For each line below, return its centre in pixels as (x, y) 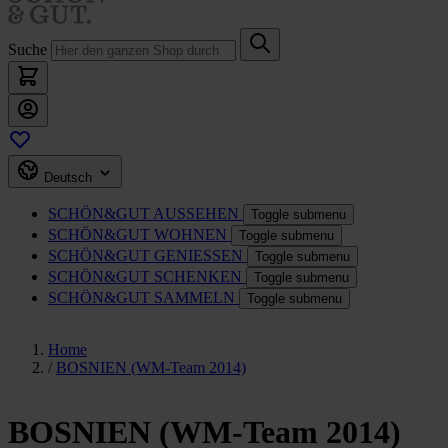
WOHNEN (190, 234)
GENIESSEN (198, 255)
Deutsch (70, 177)
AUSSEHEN (196, 213)
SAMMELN (194, 297)
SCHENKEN (198, 276)
